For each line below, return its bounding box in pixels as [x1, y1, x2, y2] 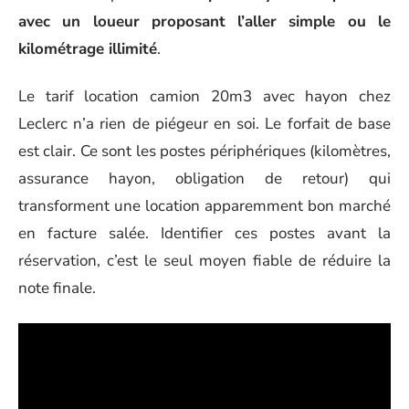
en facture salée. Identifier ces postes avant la [18, 223, 391, 244]
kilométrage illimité [18, 37, 157, 59]
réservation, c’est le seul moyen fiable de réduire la [18, 250, 391, 271]
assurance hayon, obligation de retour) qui [18, 168, 391, 189]
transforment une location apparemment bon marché [18, 195, 391, 216]
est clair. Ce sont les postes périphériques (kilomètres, [18, 141, 391, 162]
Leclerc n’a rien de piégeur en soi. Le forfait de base [18, 113, 391, 134]
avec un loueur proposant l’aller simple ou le [18, 10, 391, 32]
